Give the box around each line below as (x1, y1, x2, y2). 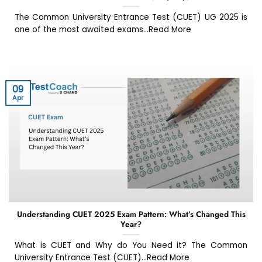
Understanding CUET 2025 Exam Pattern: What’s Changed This (16, 208, 246, 220)
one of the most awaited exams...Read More (15, 24, 191, 36)
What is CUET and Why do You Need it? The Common (15, 239, 247, 251)
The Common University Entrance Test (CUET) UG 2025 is (15, 12, 247, 23)
